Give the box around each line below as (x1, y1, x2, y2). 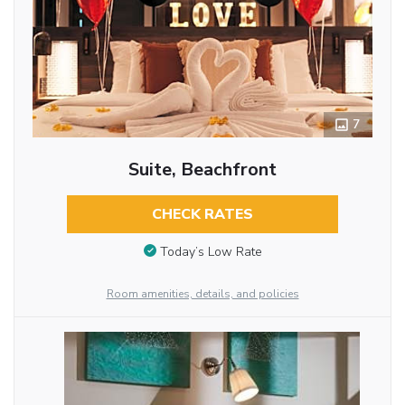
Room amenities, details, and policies (106, 286, 299, 301)
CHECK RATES (151, 204, 253, 224)
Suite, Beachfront (127, 157, 277, 182)
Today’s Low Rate (159, 242, 262, 260)
